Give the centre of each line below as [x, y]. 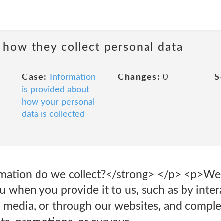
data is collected [53, 114]
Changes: [139, 77]
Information [73, 77]
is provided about [55, 90]
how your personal [58, 102]
